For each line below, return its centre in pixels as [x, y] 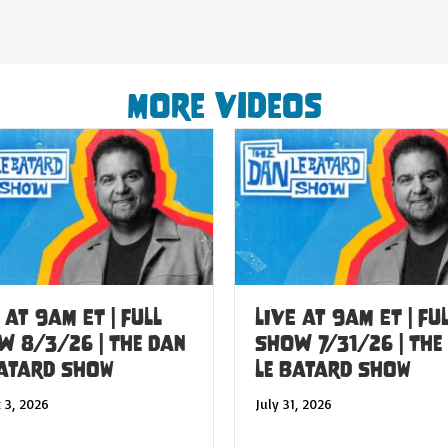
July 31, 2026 [293, 403]
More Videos [224, 106]
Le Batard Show [333, 369]
